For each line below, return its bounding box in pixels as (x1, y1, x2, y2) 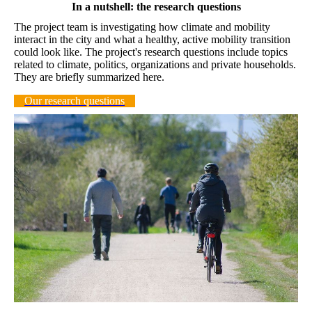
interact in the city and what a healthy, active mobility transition (14, 33, 290, 45)
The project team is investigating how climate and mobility (14, 20, 270, 33)
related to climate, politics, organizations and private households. (14, 58, 296, 70)
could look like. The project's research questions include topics (14, 45, 288, 58)
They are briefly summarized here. (14, 70, 164, 83)
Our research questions (24, 94, 125, 107)
